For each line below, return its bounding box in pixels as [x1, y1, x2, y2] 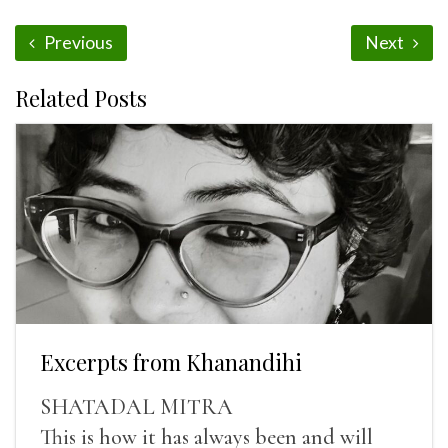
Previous [41, 31, 113, 53]
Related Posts [15, 82, 147, 113]
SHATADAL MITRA [40, 394, 233, 420]
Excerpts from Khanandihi [40, 347, 302, 377]
